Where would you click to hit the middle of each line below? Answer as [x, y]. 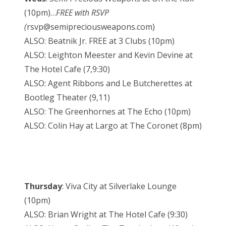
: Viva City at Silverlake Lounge [119, 186]
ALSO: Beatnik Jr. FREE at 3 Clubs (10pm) [99, 41]
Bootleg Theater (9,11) [67, 98]
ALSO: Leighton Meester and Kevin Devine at [108, 55]
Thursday [43, 186]
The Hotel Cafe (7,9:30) [67, 69]
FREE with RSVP [82, 13]
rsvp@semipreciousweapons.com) [91, 27]
